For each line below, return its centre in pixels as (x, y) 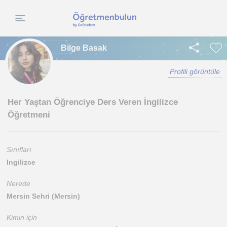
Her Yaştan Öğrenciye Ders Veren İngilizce (93, 102)
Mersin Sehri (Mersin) (43, 196)
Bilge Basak (84, 48)
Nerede (18, 183)
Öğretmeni (29, 115)
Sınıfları (19, 149)
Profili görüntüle (195, 71)
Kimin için (22, 217)
